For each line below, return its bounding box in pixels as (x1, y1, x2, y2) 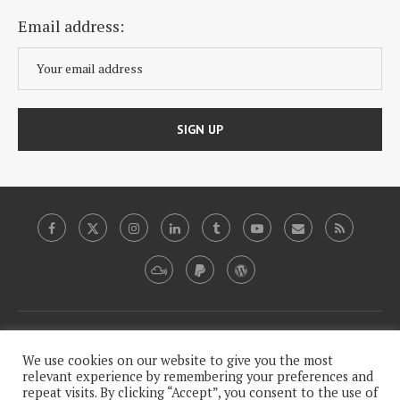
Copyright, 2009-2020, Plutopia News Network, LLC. (82, 329, 318, 344)
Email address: (18, 15, 124, 37)
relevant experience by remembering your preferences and (22, 368, 373, 385)
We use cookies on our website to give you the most (22, 352, 333, 369)
